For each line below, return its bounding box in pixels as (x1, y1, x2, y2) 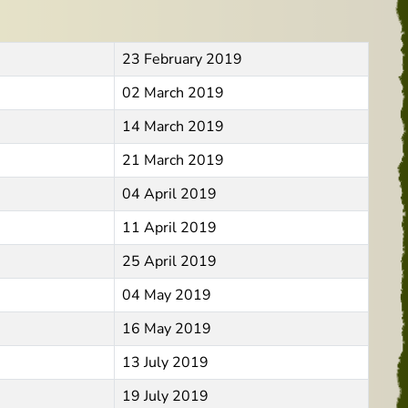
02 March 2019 (122, 83, 224, 103)
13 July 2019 (122, 352, 209, 372)
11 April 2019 (122, 218, 217, 238)
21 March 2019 (122, 150, 224, 170)
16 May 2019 (122, 319, 211, 339)
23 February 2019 (122, 49, 242, 69)
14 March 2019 (122, 117, 224, 137)
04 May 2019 (122, 285, 211, 305)
